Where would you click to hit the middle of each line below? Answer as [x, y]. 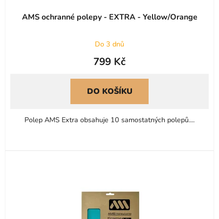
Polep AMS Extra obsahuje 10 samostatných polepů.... [109, 120]
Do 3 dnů [109, 44]
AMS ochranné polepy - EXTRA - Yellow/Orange [109, 17]
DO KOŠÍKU [109, 92]
